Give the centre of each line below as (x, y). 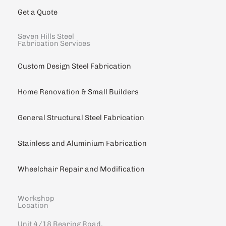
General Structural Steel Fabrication (81, 117)
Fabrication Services (54, 43)
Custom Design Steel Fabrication (74, 66)
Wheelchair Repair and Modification (81, 169)
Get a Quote (38, 12)
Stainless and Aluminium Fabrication (82, 143)
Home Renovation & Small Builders (78, 92)
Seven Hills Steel (46, 36)
